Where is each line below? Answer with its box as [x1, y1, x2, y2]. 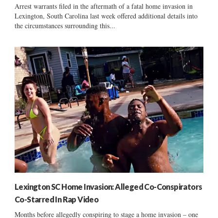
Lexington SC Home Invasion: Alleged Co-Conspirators [15, 182, 202, 191]
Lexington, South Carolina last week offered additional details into [15, 11, 198, 20]
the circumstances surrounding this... [15, 20, 115, 30]
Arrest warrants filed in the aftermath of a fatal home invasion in [15, 1, 193, 11]
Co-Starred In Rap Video [15, 194, 99, 204]
